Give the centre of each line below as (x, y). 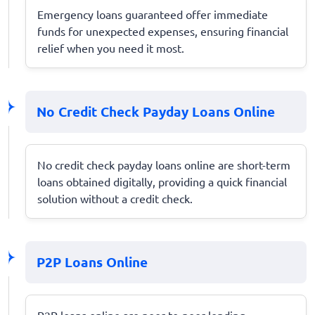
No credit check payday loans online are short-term (164, 164)
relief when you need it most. (111, 47)
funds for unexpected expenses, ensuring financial (163, 31)
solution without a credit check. (115, 198)
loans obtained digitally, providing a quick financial (162, 181)
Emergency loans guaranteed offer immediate (153, 14)
